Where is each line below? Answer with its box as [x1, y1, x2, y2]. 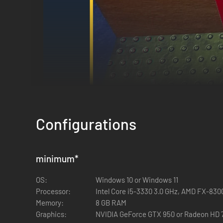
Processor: [36, 187, 71, 196]
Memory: [36, 198, 64, 207]
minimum [36, 153, 75, 164]
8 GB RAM [96, 198, 126, 207]
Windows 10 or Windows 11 [96, 175, 178, 184]
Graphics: [36, 210, 67, 219]
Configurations [36, 114, 136, 133]
